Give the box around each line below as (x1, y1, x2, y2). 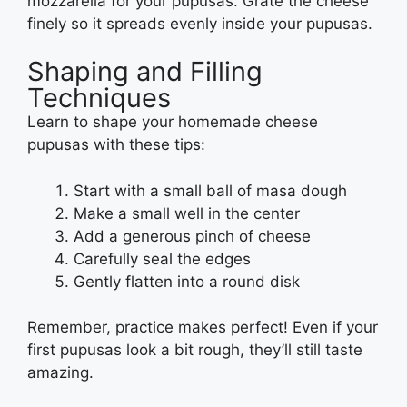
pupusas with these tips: (27, 135, 205, 154)
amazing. (27, 363, 98, 382)
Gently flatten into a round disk (74, 272, 300, 291)
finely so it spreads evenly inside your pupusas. (27, 14, 372, 33)
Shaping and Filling (27, 55, 263, 88)
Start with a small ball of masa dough (74, 181, 347, 200)
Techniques (27, 82, 171, 114)
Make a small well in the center (74, 203, 300, 223)
